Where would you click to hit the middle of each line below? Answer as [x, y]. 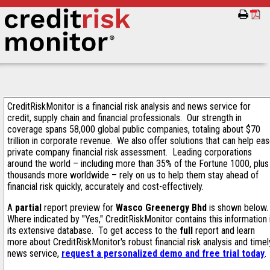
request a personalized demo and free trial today [163, 253]
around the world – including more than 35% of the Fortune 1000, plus [138, 164]
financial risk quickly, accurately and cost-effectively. [107, 187]
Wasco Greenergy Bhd [161, 208]
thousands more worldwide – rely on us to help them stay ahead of [133, 175]
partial [28, 208]
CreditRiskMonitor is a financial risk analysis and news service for [129, 106]
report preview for [79, 208]
